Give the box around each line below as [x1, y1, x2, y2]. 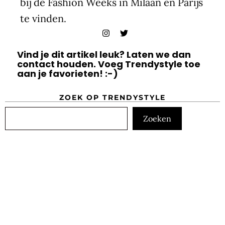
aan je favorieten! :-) [17, 67, 118, 80]
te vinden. [20, 12, 66, 25]
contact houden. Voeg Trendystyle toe [17, 58, 200, 71]
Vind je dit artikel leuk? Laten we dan [17, 48, 191, 61]
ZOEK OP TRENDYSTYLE [59, 93, 166, 102]
